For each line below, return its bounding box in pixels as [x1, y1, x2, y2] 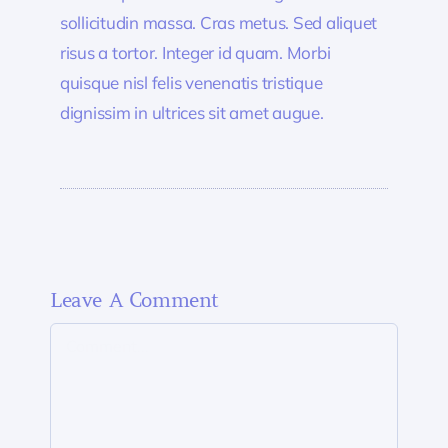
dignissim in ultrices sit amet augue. [59, 102, 324, 124]
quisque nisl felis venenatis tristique [59, 72, 323, 94]
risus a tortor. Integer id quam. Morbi [59, 42, 331, 64]
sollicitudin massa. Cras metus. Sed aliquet [59, 12, 378, 34]
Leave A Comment [49, 288, 219, 314]
